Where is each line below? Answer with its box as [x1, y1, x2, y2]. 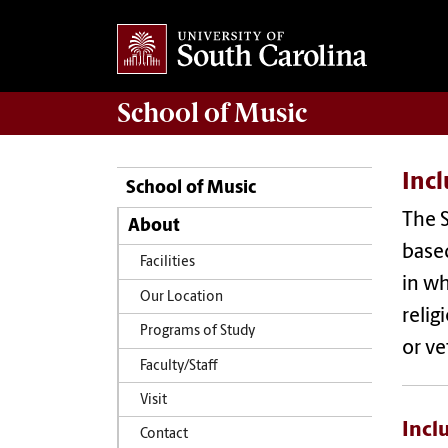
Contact [139, 428, 188, 442]
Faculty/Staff [139, 359, 218, 373]
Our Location [139, 290, 223, 304]
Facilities [139, 256, 195, 270]
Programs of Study [139, 325, 256, 339]
